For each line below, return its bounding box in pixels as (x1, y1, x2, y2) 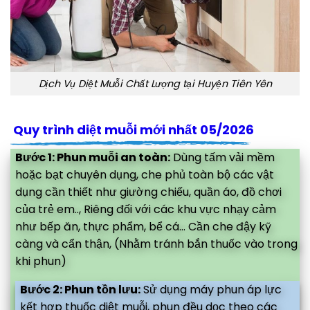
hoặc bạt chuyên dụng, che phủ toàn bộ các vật (15, 166, 274, 183)
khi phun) (15, 253, 66, 269)
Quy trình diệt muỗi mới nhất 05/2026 (10, 121, 254, 139)
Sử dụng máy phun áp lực (140, 281, 282, 298)
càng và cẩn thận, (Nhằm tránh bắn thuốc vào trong (15, 235, 298, 252)
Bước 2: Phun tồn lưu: (20, 281, 140, 298)
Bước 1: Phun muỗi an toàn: (15, 149, 170, 165)
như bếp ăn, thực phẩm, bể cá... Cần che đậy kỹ (15, 218, 271, 235)
